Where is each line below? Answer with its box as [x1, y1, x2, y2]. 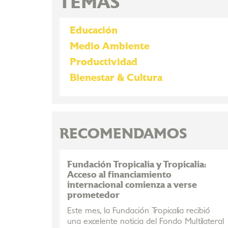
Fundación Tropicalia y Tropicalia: [67, 160, 206, 169]
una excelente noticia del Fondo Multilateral [67, 217, 224, 225]
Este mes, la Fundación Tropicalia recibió [67, 207, 210, 215]
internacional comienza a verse [67, 180, 197, 190]
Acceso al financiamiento [67, 170, 172, 180]
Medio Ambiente [70, 41, 150, 51]
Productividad [70, 57, 137, 67]
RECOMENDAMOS [60, 127, 187, 141]
